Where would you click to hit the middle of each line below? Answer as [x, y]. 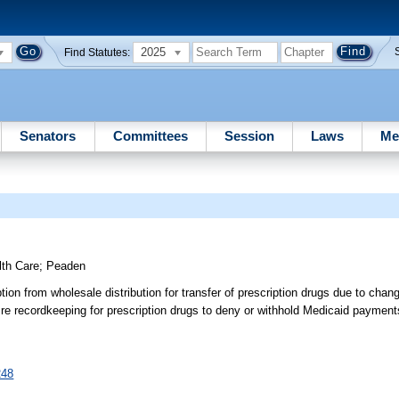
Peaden [66, 266]
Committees [150, 135]
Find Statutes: [98, 52]
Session [249, 135]
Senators [48, 135]
